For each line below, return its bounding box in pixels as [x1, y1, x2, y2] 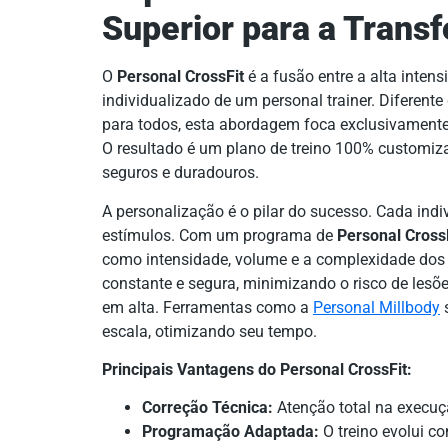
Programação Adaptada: [142, 422, 319, 442]
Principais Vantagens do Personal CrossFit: [102, 360, 412, 380]
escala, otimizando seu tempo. [102, 321, 317, 341]
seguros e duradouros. [102, 163, 259, 183]
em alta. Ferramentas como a [102, 297, 313, 317]
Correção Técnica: [142, 398, 273, 418]
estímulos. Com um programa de [102, 225, 337, 245]
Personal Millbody [313, 297, 440, 317]
